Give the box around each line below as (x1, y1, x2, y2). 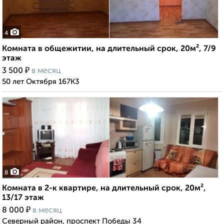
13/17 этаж (2, 194, 44, 202)
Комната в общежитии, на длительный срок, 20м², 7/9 (2, 45, 216, 53)
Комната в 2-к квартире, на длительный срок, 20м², (2, 184, 206, 193)
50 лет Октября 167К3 (2, 78, 79, 86)
